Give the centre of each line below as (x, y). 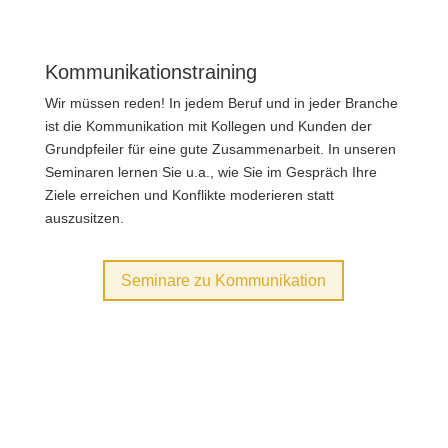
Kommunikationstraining (150, 72)
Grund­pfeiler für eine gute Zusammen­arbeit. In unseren (220, 149)
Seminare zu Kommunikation (224, 280)
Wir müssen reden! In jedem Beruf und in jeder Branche (221, 103)
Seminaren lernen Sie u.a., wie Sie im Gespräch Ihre (210, 172)
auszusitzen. (84, 218)
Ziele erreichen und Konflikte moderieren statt (189, 195)
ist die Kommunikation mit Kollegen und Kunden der (208, 126)
